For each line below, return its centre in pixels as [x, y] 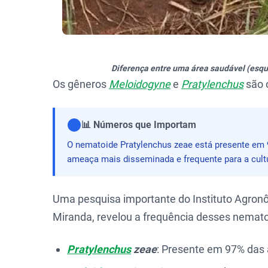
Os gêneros [81, 84]
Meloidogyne [140, 84]
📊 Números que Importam [139, 124]
